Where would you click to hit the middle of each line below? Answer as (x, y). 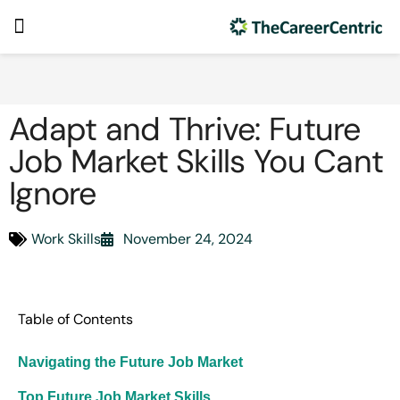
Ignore (53, 193)
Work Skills (66, 239)
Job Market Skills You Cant (196, 161)
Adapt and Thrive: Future (185, 129)
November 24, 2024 (188, 239)
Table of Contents (75, 319)
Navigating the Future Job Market (130, 362)
